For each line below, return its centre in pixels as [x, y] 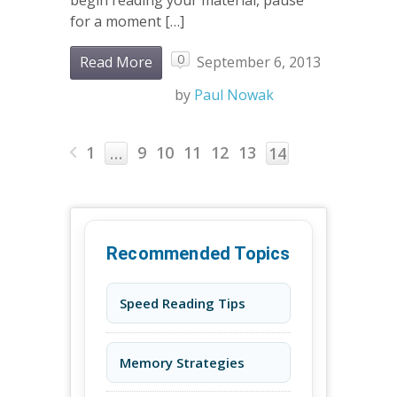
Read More [116, 62]
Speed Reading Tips [183, 304]
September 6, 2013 [259, 62]
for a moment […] [127, 21]
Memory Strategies [182, 362]
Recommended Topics [198, 254]
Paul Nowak [234, 94]
